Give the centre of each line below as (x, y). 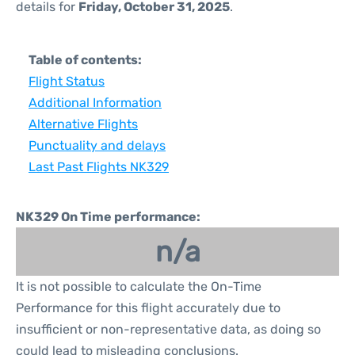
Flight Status (67, 81)
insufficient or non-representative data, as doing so (168, 329)
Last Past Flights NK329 (99, 167)
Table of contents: (85, 60)
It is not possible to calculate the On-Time (139, 286)
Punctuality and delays (97, 145)
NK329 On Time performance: (108, 217)
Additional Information (95, 103)
